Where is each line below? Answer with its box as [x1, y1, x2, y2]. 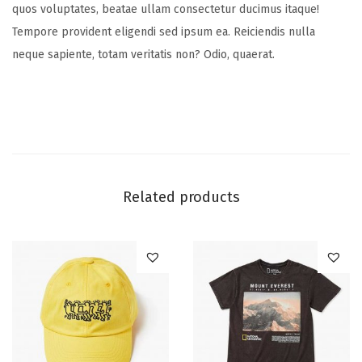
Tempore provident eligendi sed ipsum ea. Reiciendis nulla [12, 24, 315, 39]
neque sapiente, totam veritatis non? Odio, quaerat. [12, 47, 275, 61]
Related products [122, 187, 240, 206]
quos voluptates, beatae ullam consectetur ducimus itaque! [12, 2, 319, 16]
